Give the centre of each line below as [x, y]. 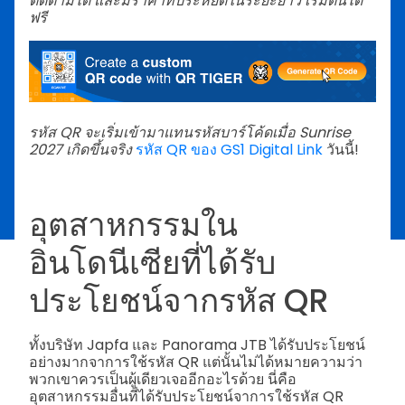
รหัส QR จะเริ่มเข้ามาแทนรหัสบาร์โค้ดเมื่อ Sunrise [190, 133]
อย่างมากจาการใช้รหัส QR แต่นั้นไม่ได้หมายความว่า [196, 362]
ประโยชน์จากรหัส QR [179, 301]
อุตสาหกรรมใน [133, 225]
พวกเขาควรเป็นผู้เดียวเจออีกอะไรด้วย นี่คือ [163, 379]
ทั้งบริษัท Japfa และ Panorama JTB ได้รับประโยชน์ [197, 344]
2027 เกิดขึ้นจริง [82, 150]
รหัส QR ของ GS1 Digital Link [229, 150]
